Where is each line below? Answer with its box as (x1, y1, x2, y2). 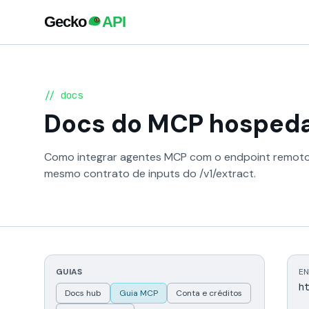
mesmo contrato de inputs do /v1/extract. (44, 166, 256, 181)
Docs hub (65, 288, 101, 299)
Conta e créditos (176, 288, 242, 299)
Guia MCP (119, 288, 158, 299)
